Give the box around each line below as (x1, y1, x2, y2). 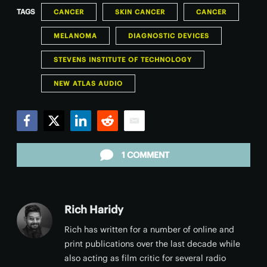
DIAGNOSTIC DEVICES (128, 32, 209, 40)
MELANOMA (54, 32, 97, 40)
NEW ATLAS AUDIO (54, 79, 123, 88)
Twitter (43, 131, 74, 142)
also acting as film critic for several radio (64, 253, 226, 263)
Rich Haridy (64, 203, 123, 216)
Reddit (97, 131, 126, 142)
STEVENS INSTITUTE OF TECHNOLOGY (54, 55, 192, 64)
